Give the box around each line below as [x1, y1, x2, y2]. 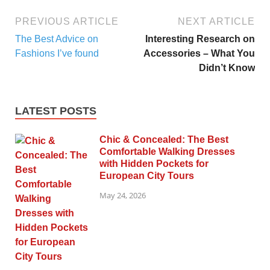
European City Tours [99, 171, 194, 181]
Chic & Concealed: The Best [99, 134, 228, 145]
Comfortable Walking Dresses [99, 146, 235, 157]
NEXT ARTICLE [178, 16, 255, 27]
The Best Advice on [15, 34, 98, 45]
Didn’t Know [199, 63, 255, 74]
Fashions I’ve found [15, 48, 99, 59]
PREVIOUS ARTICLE [15, 16, 119, 27]
